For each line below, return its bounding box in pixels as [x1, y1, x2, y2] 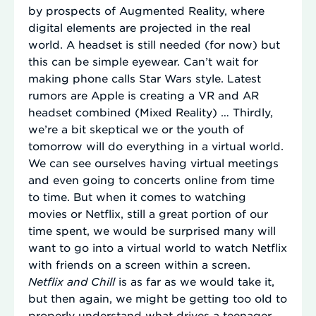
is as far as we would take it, [119, 274, 274, 288]
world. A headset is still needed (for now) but [28, 37, 280, 51]
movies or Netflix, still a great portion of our [28, 206, 268, 220]
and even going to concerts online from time [28, 172, 274, 186]
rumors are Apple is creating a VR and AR [28, 87, 259, 102]
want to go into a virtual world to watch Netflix [28, 240, 287, 254]
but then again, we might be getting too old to [28, 291, 287, 305]
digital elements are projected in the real [28, 20, 250, 34]
